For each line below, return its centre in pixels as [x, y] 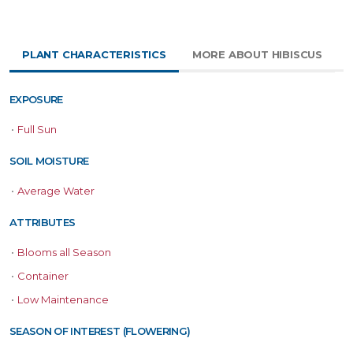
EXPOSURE [36, 100]
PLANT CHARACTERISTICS [94, 55]
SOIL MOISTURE [49, 161]
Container [43, 276]
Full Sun [37, 130]
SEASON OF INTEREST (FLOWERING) [100, 331]
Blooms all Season [64, 253]
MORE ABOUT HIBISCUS [257, 55]
